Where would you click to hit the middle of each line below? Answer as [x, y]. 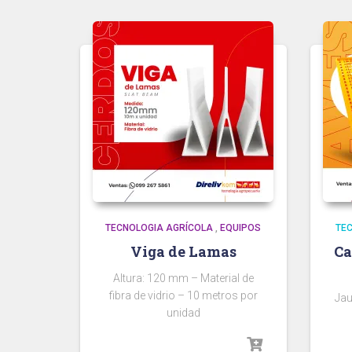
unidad [183, 312]
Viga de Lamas [183, 251]
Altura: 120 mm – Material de [183, 278]
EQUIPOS [241, 227]
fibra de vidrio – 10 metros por [183, 295]
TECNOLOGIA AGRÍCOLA [159, 227]
